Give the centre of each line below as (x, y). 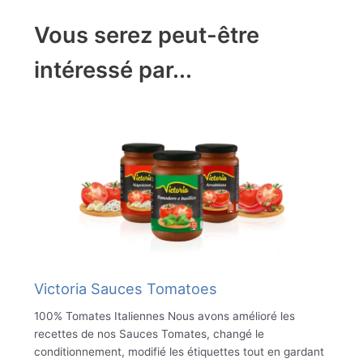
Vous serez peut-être (146, 34)
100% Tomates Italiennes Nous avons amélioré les (164, 316)
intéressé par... (113, 69)
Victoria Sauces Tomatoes (125, 288)
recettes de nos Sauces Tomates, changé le (149, 333)
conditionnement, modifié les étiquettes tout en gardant (179, 351)
